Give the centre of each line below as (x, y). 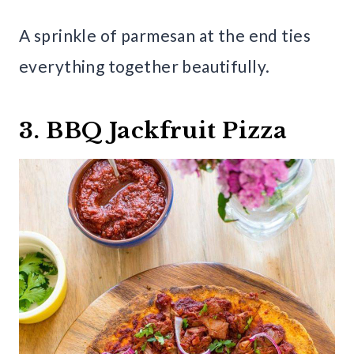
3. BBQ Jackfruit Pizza (153, 131)
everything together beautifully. (145, 66)
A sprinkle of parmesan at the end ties (165, 36)
